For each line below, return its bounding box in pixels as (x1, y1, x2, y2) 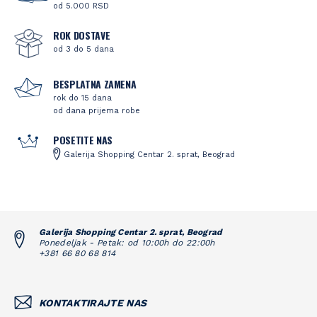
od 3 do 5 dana (53, 45, 114, 54)
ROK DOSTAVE (53, 28, 110, 42)
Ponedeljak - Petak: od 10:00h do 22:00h (39, 237, 215, 248)
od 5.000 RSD (53, 1, 109, 11)
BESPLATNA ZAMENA (53, 76, 137, 91)
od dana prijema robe (53, 105, 140, 115)
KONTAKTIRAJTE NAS (39, 296, 147, 309)
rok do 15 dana (53, 93, 112, 103)
